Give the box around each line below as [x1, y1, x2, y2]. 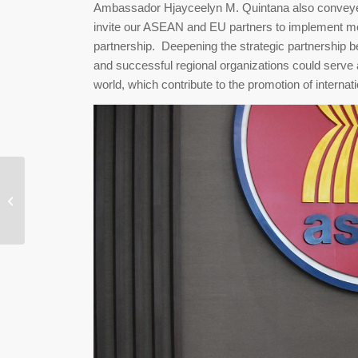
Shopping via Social [28, 187, 120, 200]
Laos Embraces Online [28, 170, 133, 183]
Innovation [28, 221, 76, 233]
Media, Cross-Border [28, 204, 123, 217]
